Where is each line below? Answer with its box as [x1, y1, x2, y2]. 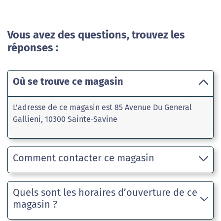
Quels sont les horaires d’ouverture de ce [13, 186, 197, 198]
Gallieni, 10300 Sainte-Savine [13, 114, 117, 124]
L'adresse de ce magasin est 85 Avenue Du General [13, 103, 192, 112]
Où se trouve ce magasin [13, 75, 123, 87]
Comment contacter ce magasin [13, 152, 154, 164]
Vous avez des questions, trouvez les [7, 29, 185, 41]
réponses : [7, 41, 58, 54]
